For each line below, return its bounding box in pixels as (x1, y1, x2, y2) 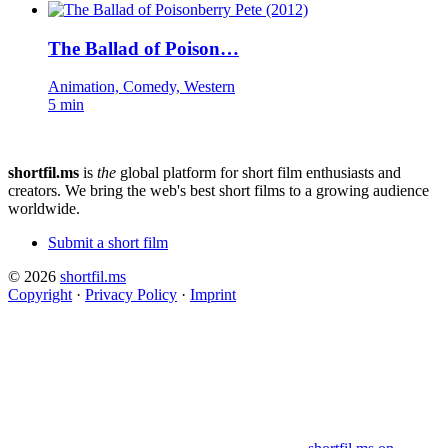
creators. (8, 182, 61, 200)
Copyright (8, 286, 72, 304)
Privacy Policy (85, 286, 177, 304)
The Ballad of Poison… (48, 37, 239, 59)
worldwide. (8, 200, 80, 218)
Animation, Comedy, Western (48, 78, 235, 96)
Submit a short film (48, 234, 168, 252)
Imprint (190, 286, 236, 304)
